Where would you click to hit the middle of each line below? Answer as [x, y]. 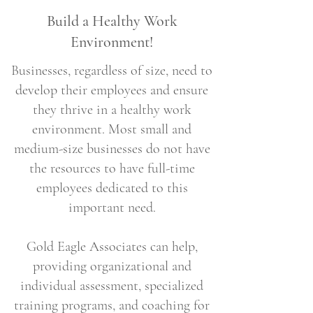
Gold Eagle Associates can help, [112, 247]
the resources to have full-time [112, 168]
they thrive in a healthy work [112, 110]
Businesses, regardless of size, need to [112, 71]
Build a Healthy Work [112, 21]
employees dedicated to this [112, 188]
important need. [112, 208]
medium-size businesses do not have [112, 149]
